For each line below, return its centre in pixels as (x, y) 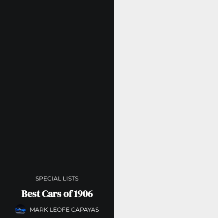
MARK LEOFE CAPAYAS (64, 210)
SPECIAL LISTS (57, 178)
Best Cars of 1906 (57, 193)
